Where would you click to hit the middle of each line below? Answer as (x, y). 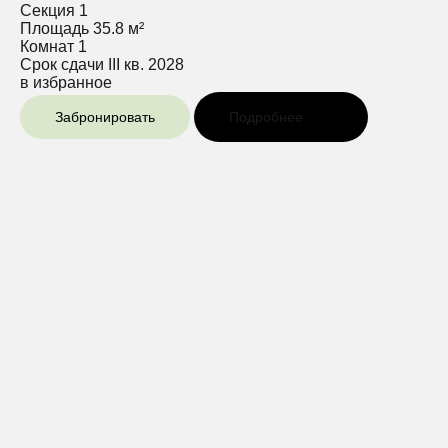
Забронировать (105, 116)
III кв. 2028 (146, 64)
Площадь (54, 28)
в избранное (66, 82)
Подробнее (266, 116)
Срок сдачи (62, 64)
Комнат (47, 46)
